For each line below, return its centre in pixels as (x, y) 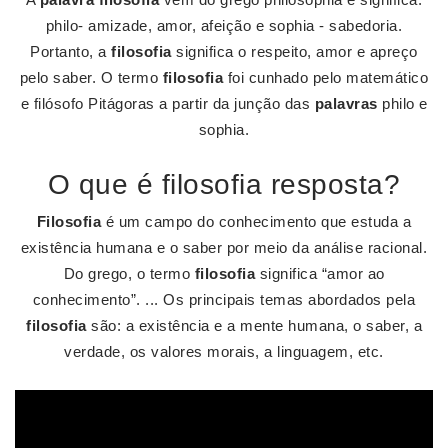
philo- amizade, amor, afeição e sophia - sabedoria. (224, 25)
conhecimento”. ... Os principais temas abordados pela (224, 299)
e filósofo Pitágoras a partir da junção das (167, 103)
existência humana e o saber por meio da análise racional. (224, 247)
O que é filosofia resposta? (224, 184)
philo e (402, 103)
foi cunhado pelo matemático (326, 77)
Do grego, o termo (129, 273)
